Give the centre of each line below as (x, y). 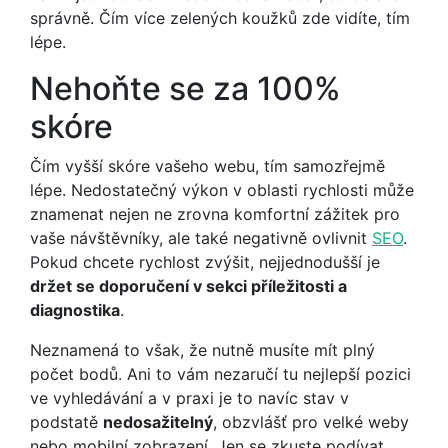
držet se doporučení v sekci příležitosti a (188, 285)
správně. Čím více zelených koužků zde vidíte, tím (220, 17)
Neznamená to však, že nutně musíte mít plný (202, 349)
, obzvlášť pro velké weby (311, 421)
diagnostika (75, 309)
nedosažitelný (158, 421)
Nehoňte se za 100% (185, 88)
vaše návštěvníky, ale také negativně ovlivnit (201, 237)
